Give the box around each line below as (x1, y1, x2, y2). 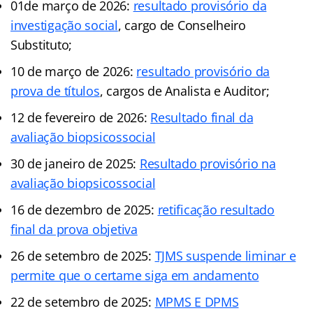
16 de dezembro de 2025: (10, 201, 158, 218)
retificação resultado (157, 201, 275, 218)
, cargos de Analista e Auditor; (99, 82, 270, 99)
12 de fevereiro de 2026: (10, 108, 151, 126)
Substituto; (10, 36, 73, 53)
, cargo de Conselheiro (117, 16, 246, 34)
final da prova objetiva (10, 220, 138, 238)
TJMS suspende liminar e (154, 247, 296, 264)
